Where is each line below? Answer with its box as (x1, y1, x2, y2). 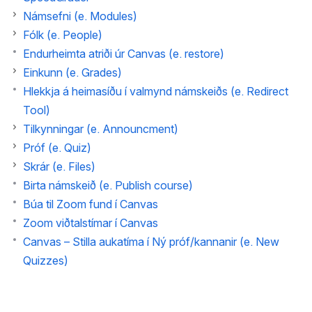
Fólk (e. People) (23, 28, 102, 42)
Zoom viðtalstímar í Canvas (23, 216, 158, 230)
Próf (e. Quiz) (23, 141, 91, 155)
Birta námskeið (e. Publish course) (23, 178, 193, 192)
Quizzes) (23, 253, 68, 267)
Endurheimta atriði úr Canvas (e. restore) (23, 47, 224, 61)
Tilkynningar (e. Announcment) (23, 122, 178, 136)
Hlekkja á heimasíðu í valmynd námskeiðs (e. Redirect (23, 84, 288, 98)
